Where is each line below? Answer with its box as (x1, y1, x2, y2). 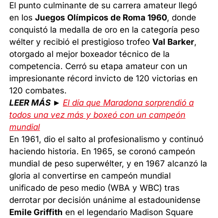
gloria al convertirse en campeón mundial (9, 170, 171, 181)
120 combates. (9, 85, 67, 95)
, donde (167, 12, 197, 22)
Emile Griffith (9, 207, 63, 217)
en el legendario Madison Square (63, 207, 194, 217)
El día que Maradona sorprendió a (63, 97, 194, 108)
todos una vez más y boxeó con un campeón (9, 109, 186, 120)
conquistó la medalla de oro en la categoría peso (9, 24, 200, 35)
